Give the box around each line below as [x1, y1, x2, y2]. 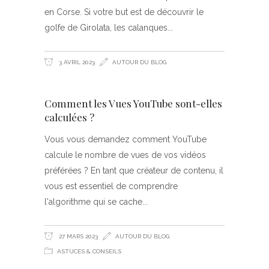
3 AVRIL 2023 [57, 59, 95, 66]
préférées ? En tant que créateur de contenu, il [44, 166, 223, 176]
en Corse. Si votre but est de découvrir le [44, 7, 204, 17]
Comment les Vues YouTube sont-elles [44, 97, 222, 110]
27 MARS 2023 [57, 233, 98, 240]
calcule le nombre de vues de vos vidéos [44, 150, 206, 160]
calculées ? [44, 110, 94, 124]
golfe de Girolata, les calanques [44, 23, 168, 33]
